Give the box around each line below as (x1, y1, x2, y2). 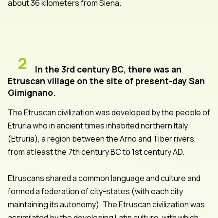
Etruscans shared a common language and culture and (8, 172, 200, 183)
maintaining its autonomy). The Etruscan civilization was (8, 199, 205, 210)
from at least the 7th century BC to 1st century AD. (8, 146, 184, 157)
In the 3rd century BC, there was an (35, 63, 182, 75)
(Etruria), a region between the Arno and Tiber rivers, (8, 133, 196, 144)
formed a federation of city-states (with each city (8, 185, 183, 197)
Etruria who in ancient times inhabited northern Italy (8, 120, 188, 131)
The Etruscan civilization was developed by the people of (8, 107, 210, 118)
